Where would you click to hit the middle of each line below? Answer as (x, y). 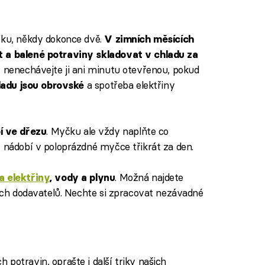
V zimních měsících (149, 39)
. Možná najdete (149, 177)
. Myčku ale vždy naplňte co (107, 131)
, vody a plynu (82, 178)
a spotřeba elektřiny (130, 85)
